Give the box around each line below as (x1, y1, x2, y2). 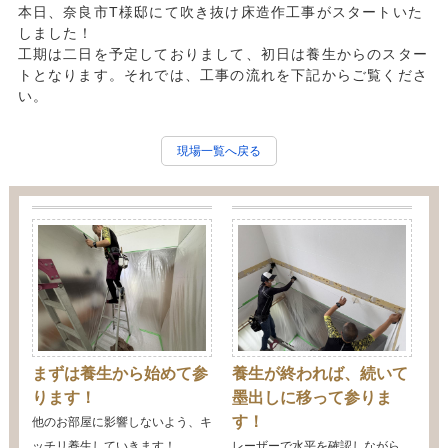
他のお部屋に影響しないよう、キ (31, 414, 212, 429)
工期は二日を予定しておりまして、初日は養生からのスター (17, 46, 428, 62)
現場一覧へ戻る (177, 143, 261, 158)
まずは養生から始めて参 (31, 364, 208, 382)
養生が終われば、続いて (231, 364, 408, 382)
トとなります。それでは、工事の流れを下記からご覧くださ (17, 67, 428, 83)
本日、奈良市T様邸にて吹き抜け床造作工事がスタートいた (17, 4, 423, 20)
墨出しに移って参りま (231, 388, 392, 406)
